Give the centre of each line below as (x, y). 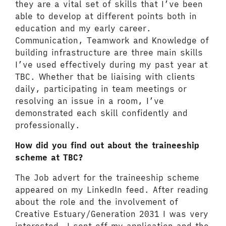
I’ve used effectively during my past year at (111, 65)
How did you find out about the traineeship (107, 145)
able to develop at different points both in (106, 16)
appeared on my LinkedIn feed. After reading (112, 190)
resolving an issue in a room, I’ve (90, 101)
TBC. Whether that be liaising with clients (105, 77)
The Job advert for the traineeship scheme (107, 178)
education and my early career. (83, 28)
